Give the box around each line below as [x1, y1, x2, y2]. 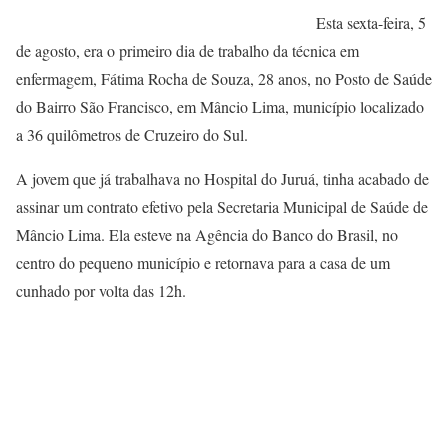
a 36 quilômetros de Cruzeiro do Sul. [16, 124, 248, 146]
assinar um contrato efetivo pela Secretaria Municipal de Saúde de [16, 196, 428, 218]
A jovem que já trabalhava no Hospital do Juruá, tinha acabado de [16, 168, 429, 190]
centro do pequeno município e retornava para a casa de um [16, 252, 390, 274]
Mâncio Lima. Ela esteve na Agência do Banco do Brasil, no [16, 224, 398, 246]
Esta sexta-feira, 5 [316, 12, 426, 34]
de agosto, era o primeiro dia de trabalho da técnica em [16, 40, 359, 62]
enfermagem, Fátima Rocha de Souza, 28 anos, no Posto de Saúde [16, 68, 432, 90]
